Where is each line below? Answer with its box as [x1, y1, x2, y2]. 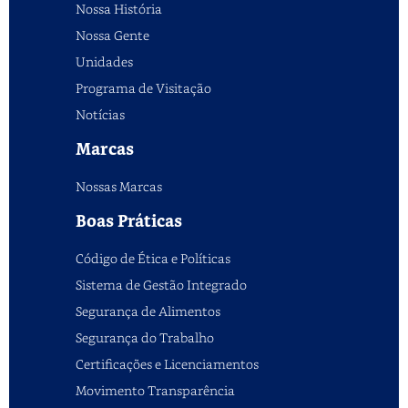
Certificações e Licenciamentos [76, 355, 259, 373]
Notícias [76, 106, 125, 124]
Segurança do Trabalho [76, 329, 214, 347]
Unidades [76, 53, 133, 71]
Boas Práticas [76, 209, 182, 236]
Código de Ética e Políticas [76, 250, 230, 268]
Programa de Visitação [76, 79, 211, 97]
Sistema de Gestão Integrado [76, 276, 247, 294]
